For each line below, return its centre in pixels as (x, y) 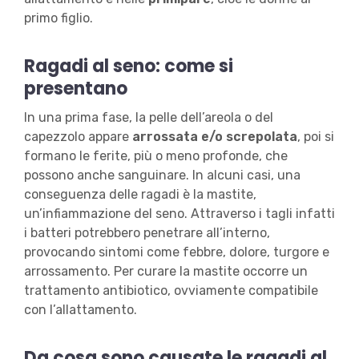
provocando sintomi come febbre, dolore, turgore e (176, 252)
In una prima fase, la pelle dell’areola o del (148, 118)
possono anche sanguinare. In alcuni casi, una (162, 175)
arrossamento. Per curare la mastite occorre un (165, 272)
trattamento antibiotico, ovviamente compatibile (171, 291)
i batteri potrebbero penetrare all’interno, (147, 233)
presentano (75, 89)
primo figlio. (60, 18)
